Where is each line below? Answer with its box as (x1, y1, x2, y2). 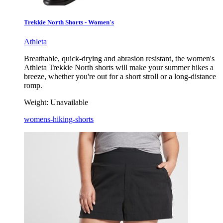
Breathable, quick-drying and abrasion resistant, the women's (24, 54, 215, 63)
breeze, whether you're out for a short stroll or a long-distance (24, 72, 216, 81)
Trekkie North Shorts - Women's (24, 18, 114, 26)
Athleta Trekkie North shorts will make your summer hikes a (24, 63, 214, 72)
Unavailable (50, 98, 88, 107)
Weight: (24, 98, 48, 107)
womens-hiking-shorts (24, 114, 94, 123)
